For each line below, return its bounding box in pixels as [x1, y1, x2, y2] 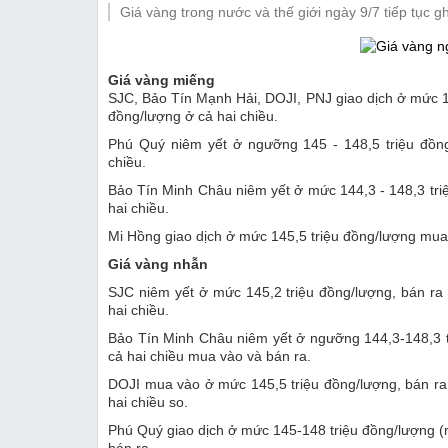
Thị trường [151, 16, 218, 33]
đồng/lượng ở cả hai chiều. [108, 107, 278, 124]
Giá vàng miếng [108, 71, 215, 88]
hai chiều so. [108, 393, 188, 410]
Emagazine [151, 51, 222, 68]
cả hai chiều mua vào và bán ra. [108, 347, 311, 364]
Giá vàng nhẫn [108, 255, 208, 272]
